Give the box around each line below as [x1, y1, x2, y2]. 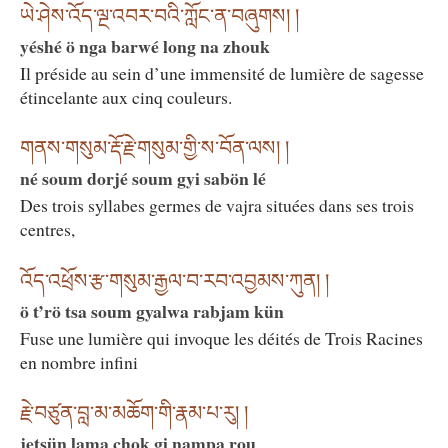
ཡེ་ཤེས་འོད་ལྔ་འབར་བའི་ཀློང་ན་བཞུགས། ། [20, 5, 299, 28]
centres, [20, 217, 75, 242]
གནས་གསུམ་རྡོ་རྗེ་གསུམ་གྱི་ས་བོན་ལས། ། [20, 137, 289, 160]
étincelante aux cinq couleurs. [20, 85, 232, 110]
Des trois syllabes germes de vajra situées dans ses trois [20, 193, 414, 218]
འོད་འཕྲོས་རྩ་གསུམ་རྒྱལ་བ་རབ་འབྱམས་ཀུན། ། [20, 269, 329, 292]
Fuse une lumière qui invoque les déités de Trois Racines [20, 325, 423, 350]
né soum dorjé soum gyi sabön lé [20, 165, 266, 192]
